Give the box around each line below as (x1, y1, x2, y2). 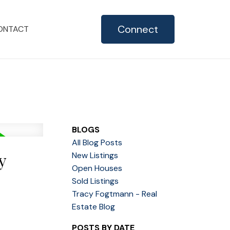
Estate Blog (72, 201, 116, 212)
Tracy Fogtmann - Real (72, 188, 158, 199)
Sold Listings (72, 175, 119, 186)
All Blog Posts (72, 137, 123, 148)
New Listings (72, 149, 119, 161)
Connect (118, 22, 159, 36)
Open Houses (72, 162, 123, 174)
